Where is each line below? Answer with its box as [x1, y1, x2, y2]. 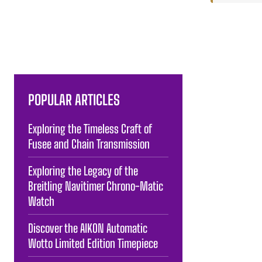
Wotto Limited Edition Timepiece [28, 236, 158, 250]
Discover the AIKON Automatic [28, 220, 147, 235]
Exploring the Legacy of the [28, 163, 138, 178]
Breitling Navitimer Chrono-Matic [28, 178, 163, 193]
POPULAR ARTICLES [28, 91, 120, 108]
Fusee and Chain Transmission [28, 136, 150, 151]
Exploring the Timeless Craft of [28, 121, 152, 136]
